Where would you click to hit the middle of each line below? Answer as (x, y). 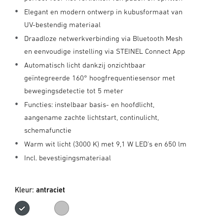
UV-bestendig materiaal (62, 24)
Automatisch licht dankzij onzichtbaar (85, 65)
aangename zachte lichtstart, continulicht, (92, 117)
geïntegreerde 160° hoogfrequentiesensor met (100, 78)
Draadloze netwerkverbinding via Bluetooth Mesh (103, 38)
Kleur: (25, 190)
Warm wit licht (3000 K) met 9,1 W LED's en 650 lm (105, 144)
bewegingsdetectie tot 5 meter (74, 91)
